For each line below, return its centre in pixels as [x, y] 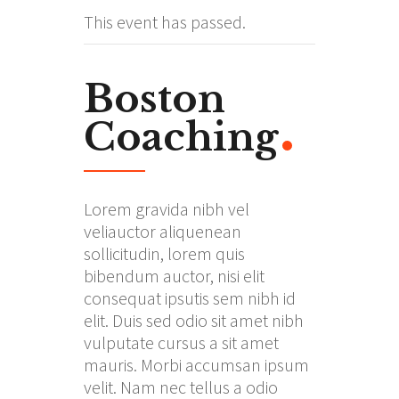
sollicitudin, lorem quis [164, 253]
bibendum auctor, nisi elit [174, 276]
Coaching [181, 137]
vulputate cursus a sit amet [181, 342]
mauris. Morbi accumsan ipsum [196, 365]
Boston [155, 99]
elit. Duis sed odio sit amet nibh [194, 320]
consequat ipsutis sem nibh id [190, 298]
